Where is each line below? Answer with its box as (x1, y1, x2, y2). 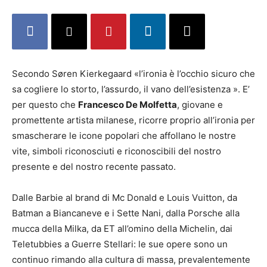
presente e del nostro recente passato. (12, 161, 176, 172)
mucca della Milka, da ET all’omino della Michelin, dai (12, 223, 232, 234)
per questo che (12, 99, 78, 110)
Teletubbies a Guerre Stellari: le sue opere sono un (12, 238, 228, 250)
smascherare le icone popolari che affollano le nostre (12, 130, 236, 141)
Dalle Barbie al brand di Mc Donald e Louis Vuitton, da (12, 192, 237, 203)
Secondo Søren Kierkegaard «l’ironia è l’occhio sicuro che (12, 68, 255, 79)
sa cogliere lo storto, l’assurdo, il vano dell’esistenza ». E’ (12, 83, 250, 95)
